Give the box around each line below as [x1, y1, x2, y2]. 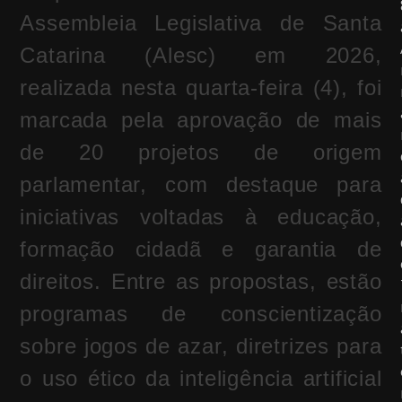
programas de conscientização [20, 301, 382, 327]
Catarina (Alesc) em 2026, [20, 43, 382, 68]
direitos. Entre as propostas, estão [20, 269, 382, 294]
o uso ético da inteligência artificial [20, 366, 382, 391]
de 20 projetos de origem [20, 140, 382, 165]
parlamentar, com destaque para [20, 172, 382, 197]
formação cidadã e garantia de [20, 237, 382, 262]
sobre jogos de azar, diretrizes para [20, 334, 382, 359]
